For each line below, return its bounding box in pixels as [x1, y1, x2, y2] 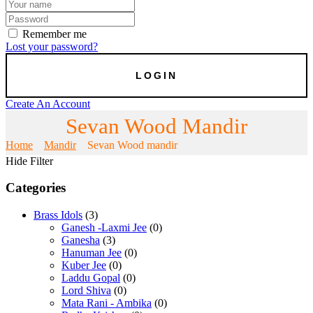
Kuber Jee [61, 259, 106, 271]
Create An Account [6, 97, 90, 110]
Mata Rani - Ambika [61, 297, 152, 309]
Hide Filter [6, 154, 53, 167]
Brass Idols [34, 209, 82, 221]
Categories [6, 180, 66, 196]
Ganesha [61, 234, 100, 246]
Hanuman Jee [61, 247, 122, 259]
